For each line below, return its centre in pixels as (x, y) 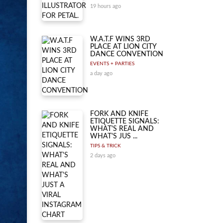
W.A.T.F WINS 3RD (120, 39)
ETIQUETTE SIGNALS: (125, 121)
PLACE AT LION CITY (123, 47)
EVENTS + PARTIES (112, 64)
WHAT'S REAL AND (122, 129)
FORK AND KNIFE (119, 114)
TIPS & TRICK (106, 146)
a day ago (101, 73)
